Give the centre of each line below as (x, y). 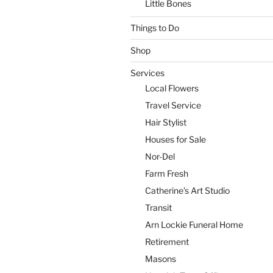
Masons (161, 259)
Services (147, 73)
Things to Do (155, 27)
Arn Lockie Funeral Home (194, 225)
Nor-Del (160, 156)
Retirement (167, 242)
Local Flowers (172, 88)
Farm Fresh (167, 173)
